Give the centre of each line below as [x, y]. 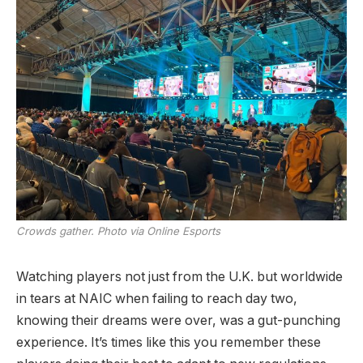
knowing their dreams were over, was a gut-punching [178, 320]
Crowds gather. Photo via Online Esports [118, 231]
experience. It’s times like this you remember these [169, 342]
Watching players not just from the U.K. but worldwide [179, 276]
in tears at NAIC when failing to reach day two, [157, 298]
